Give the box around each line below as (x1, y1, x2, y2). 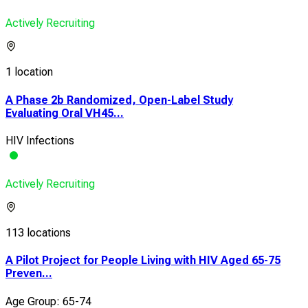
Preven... (5, 267, 52, 280)
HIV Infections (5, 134, 74, 148)
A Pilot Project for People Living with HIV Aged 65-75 (5, 254, 280, 267)
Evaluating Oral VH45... (5, 106, 124, 120)
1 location (5, 65, 53, 79)
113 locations (5, 226, 71, 240)
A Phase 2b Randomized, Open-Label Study (5, 93, 233, 107)
